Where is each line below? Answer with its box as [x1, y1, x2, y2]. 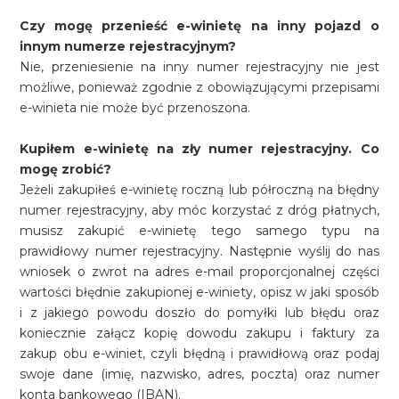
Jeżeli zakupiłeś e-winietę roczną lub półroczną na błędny [20, 182, 379, 198]
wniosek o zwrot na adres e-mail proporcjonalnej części [20, 264, 379, 280]
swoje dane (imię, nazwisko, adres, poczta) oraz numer [20, 366, 379, 382]
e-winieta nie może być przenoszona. [20, 100, 251, 116]
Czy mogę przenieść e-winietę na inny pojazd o [20, 18, 379, 34]
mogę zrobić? [20, 161, 112, 177]
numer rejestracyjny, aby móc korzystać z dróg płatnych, [20, 202, 379, 218]
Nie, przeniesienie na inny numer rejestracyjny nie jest [20, 59, 379, 75]
